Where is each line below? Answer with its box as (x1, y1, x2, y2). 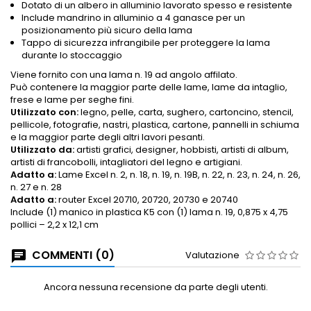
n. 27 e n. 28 (10, 180, 62, 194)
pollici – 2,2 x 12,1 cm (10, 218, 99, 232)
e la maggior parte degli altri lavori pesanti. (10, 131, 205, 144)
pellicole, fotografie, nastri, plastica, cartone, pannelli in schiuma (10, 118, 299, 132)
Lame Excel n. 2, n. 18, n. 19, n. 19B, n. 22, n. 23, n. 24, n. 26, (56, 168, 301, 182)
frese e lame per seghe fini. (10, 93, 134, 107)
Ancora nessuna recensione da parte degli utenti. (43, 280, 268, 294)
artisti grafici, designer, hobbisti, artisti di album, (74, 143, 289, 157)
